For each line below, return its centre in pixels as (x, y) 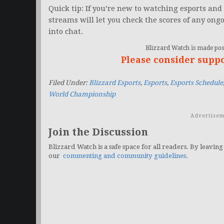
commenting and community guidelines (124, 156)
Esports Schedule (196, 83)
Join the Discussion (98, 132)
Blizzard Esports (115, 83)
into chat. (66, 32)
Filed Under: (69, 83)
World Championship (82, 94)
